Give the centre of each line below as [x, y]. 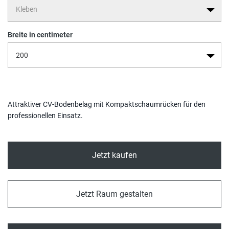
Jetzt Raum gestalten [114, 194]
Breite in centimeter [40, 35]
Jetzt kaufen [114, 155]
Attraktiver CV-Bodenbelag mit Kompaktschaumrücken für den [107, 104]
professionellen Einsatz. [45, 115]
